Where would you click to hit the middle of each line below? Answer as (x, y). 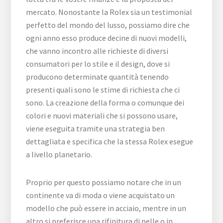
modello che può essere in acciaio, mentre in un (106, 208)
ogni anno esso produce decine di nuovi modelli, (107, 38)
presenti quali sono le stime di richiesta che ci (103, 89)
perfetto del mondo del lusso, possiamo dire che (108, 25)
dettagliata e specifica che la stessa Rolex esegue (110, 141)
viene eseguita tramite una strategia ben (96, 128)
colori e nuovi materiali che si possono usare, (102, 115)
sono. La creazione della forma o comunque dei (105, 102)
